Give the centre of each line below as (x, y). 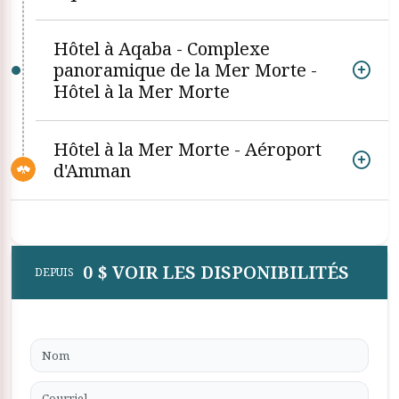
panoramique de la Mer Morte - (185, 70)
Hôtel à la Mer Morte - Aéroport (187, 149)
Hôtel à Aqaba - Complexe (162, 49)
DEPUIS (54, 272)
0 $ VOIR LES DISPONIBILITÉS (216, 272)
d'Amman (92, 171)
